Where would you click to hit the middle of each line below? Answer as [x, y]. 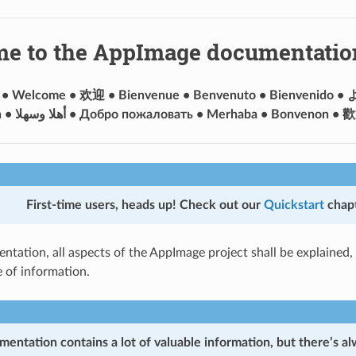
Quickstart [294, 205]
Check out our [220, 205]
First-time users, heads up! [101, 205]
